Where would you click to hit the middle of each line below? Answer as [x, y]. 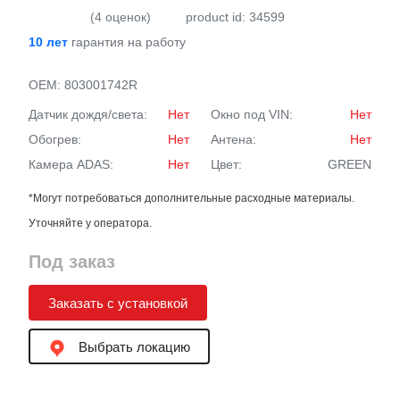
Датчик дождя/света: [88, 114]
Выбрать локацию [133, 347]
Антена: [233, 139]
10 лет [48, 42]
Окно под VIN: [252, 114]
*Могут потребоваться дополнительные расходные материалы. [192, 198]
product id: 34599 [235, 17]
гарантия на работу [127, 42]
